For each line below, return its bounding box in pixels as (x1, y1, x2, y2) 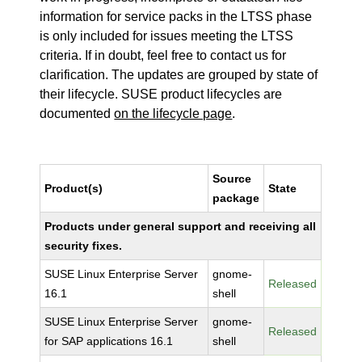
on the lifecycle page (114, 107, 233, 120)
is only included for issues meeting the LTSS (40, 29, 294, 43)
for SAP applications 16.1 (44, 335, 174, 347)
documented (40, 107, 115, 120)
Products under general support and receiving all (44, 220, 317, 233)
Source (213, 172, 252, 185)
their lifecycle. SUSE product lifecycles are (40, 87, 283, 101)
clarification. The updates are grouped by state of (40, 68, 318, 82)
